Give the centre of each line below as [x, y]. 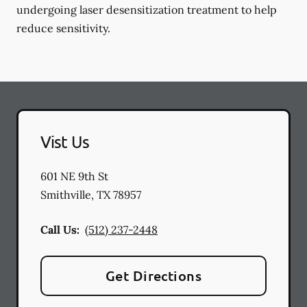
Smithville [66, 195]
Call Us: [60, 230]
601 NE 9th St [74, 176]
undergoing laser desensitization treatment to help [147, 10]
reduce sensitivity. [63, 28]
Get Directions [153, 275]
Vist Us [65, 142]
